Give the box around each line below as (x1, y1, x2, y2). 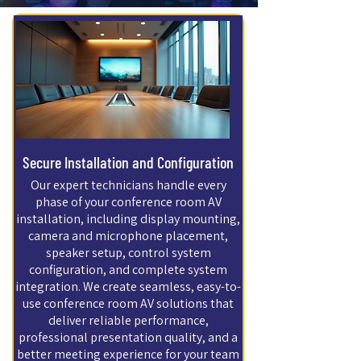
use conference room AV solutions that (23, 295, 234, 312)
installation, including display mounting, (16, 210, 240, 227)
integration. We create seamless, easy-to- (15, 278, 241, 295)
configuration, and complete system (29, 261, 227, 278)
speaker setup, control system (45, 244, 211, 261)
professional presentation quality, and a (19, 329, 238, 346)
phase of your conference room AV (35, 193, 222, 210)
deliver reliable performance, (48, 312, 209, 329)
